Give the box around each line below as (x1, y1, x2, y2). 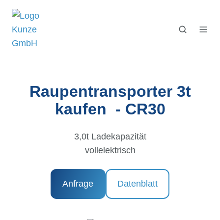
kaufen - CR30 (55, 100, 165, 118)
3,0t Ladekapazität (74, 132, 146, 141)
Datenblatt (117, 179, 158, 189)
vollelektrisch (84, 145, 136, 155)
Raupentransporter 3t (29, 82, 191, 100)
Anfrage (62, 179, 94, 189)
